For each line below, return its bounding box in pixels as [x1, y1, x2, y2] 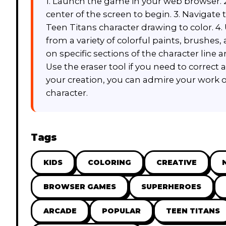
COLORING [88, 158, 131, 167]
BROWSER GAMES [43, 182, 116, 192]
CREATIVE [156, 158, 197, 167]
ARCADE [43, 206, 77, 216]
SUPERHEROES [141, 182, 201, 192]
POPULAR [102, 206, 141, 216]
